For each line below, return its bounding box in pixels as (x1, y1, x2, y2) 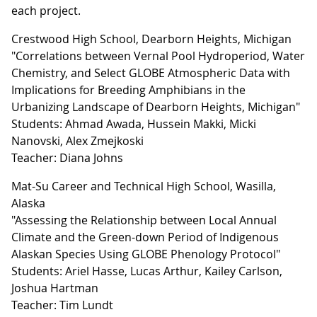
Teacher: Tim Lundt (11, 297, 113, 313)
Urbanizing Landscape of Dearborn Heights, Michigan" (11, 99, 300, 115)
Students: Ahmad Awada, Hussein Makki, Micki (11, 116, 256, 132)
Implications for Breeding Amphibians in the (11, 82, 246, 98)
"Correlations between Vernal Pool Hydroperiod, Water (11, 48, 305, 64)
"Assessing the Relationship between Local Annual (11, 212, 277, 228)
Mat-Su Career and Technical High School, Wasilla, (11, 178, 276, 194)
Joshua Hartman (11, 280, 98, 296)
